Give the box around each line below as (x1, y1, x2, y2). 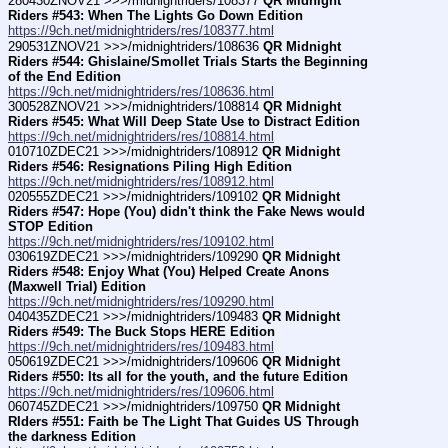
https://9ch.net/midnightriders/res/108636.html (8, 83, 274, 99)
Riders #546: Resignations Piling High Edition (8, 158, 292, 174)
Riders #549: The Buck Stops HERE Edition (8, 323, 275, 339)
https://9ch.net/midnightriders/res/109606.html (8, 383, 274, 399)
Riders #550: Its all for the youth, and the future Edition (8, 368, 348, 384)
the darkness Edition (8, 429, 136, 445)
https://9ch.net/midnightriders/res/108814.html (8, 128, 274, 144)
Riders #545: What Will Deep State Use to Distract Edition (8, 113, 360, 129)
